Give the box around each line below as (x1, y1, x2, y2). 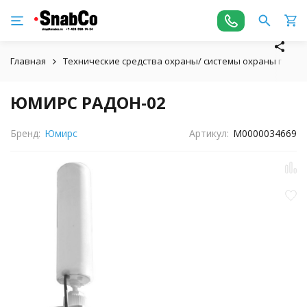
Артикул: (189, 127, 230, 140)
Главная (10, 55, 46, 67)
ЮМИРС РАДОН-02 (10, 91, 166, 114)
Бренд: (10, 127, 40, 140)
